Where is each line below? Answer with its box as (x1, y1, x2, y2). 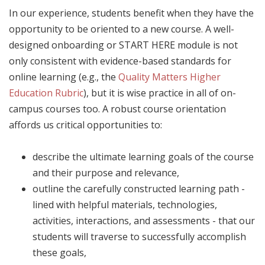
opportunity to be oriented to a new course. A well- (9, 22, 234, 35)
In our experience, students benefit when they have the (9, 7, 254, 20)
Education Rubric (9, 86, 83, 99)
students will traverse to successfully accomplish (33, 230, 246, 243)
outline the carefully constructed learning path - (33, 182, 245, 195)
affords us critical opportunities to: (9, 118, 162, 131)
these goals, (33, 246, 86, 259)
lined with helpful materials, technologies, (33, 198, 217, 211)
